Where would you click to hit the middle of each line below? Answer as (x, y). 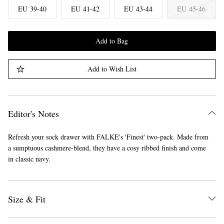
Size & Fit (26, 199)
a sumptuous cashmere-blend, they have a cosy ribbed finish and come (107, 148)
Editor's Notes (33, 113)
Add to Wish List (112, 69)
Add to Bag (112, 41)
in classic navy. (29, 159)
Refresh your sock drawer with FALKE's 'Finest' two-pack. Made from (108, 137)
